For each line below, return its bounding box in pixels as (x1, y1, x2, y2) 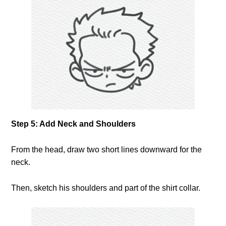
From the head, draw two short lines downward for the (11, 145, 202, 154)
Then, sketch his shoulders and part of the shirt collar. (11, 184, 201, 193)
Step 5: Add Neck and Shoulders (11, 120, 136, 129)
